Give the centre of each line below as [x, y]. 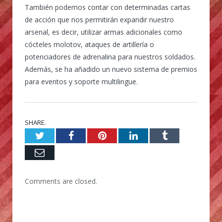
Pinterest [124, 136]
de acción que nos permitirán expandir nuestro [99, 19]
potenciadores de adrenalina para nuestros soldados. [110, 56]
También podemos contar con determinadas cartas [108, 7]
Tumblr [182, 136]
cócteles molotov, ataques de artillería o [89, 44]
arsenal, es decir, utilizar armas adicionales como [104, 32]
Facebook [92, 136]
